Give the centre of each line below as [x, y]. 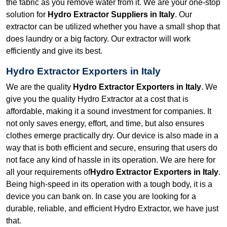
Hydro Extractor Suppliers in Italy [111, 14]
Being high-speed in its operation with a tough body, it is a [109, 184]
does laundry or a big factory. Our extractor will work [98, 39]
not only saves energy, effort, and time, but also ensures [105, 123]
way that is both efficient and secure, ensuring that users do [112, 147]
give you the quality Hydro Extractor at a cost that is [97, 99]
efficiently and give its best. [54, 51]
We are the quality [40, 87]
